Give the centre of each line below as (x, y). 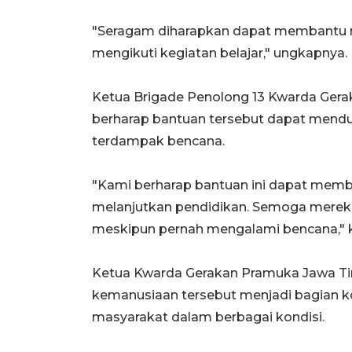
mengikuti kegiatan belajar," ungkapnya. (220, 53)
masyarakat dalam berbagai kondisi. (208, 317)
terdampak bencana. (158, 141)
